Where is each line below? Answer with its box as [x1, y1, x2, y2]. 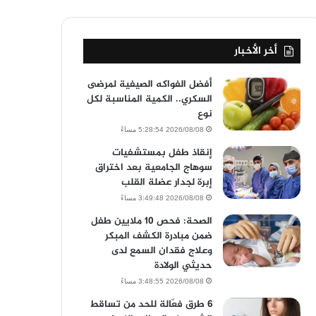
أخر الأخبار [233, 42, 277, 60]
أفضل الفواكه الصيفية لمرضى [87, 76, 212, 92]
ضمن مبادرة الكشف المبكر [104, 228, 212, 244]
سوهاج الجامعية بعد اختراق [95, 159, 212, 176]
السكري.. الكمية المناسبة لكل [86, 91, 212, 107]
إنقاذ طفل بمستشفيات [111, 145, 212, 161]
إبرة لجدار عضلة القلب [121, 174, 212, 190]
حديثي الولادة [154, 257, 212, 274]
